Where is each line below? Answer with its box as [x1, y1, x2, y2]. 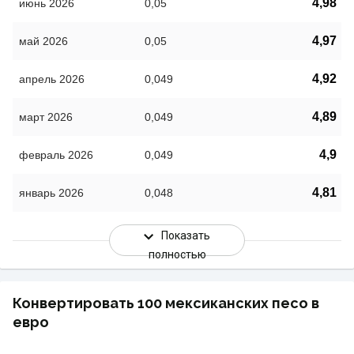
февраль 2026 [19, 149, 93, 162]
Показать [161, 229, 210, 243]
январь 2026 [19, 186, 84, 200]
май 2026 [19, 35, 68, 48]
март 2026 [19, 111, 73, 124]
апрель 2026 [19, 73, 85, 86]
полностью [148, 248, 206, 262]
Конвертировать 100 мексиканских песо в [13, 295, 319, 312]
